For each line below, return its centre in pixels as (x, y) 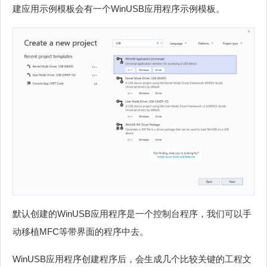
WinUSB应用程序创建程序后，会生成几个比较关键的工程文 (132, 259)
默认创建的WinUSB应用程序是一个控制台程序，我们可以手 (132, 213)
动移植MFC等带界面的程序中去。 (80, 231)
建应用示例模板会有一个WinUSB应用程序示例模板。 (119, 9)
